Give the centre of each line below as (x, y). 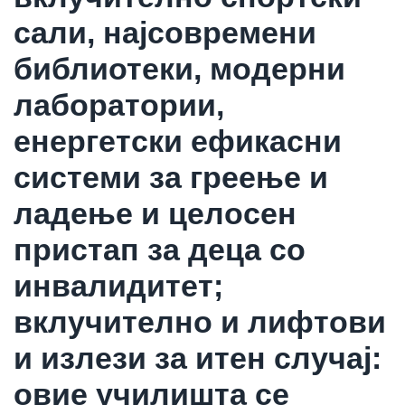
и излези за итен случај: (198, 358)
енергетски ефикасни (178, 141)
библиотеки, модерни (179, 68)
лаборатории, (119, 104)
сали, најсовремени (165, 32)
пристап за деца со (160, 249)
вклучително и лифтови (200, 321)
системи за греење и (171, 177)
